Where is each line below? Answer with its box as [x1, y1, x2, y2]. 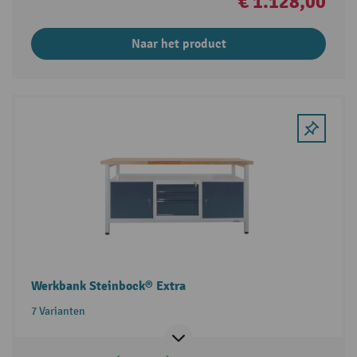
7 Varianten [30, 304, 85, 318]
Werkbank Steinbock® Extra [30, 277, 186, 294]
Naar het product [131, 36, 226, 53]
